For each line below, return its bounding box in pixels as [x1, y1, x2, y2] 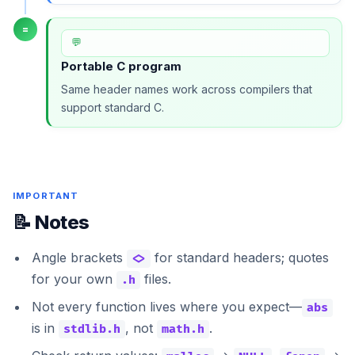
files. [140, 271, 171, 288]
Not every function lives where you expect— [32, 299, 302, 315]
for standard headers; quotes [151, 250, 329, 266]
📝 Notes [13, 211, 90, 235]
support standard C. [60, 100, 164, 114]
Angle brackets [32, 250, 127, 266]
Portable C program [60, 58, 181, 74]
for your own [32, 271, 116, 288]
